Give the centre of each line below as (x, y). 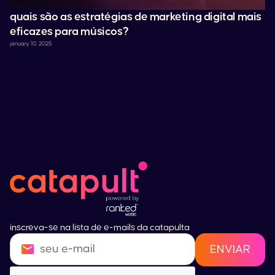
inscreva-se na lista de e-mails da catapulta (100, 227)
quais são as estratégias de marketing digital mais (136, 17)
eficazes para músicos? (69, 32)
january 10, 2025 (31, 44)
